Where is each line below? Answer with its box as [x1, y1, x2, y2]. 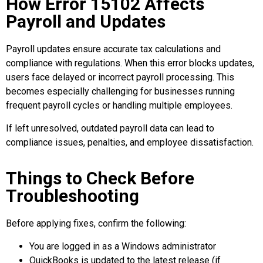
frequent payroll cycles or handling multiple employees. [6, 100, 232, 112]
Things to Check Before [6, 168, 194, 189]
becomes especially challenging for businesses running [6, 86, 235, 97]
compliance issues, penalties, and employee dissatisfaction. [6, 136, 254, 148]
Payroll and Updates [6, 11, 166, 32]
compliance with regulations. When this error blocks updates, [6, 58, 254, 69]
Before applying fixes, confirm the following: [6, 218, 186, 230]
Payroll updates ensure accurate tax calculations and [6, 43, 221, 55]
